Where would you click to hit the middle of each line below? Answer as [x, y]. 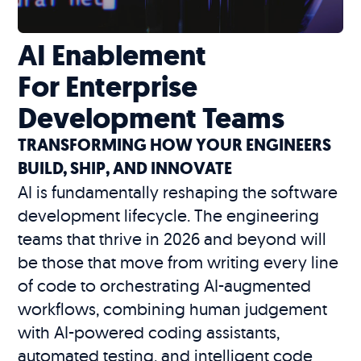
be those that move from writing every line [178, 262]
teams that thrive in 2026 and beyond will [172, 239]
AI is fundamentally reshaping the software [178, 192]
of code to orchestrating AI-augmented [165, 286]
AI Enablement [112, 56]
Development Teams [151, 118]
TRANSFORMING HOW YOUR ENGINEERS [175, 145]
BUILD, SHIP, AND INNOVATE [125, 169]
